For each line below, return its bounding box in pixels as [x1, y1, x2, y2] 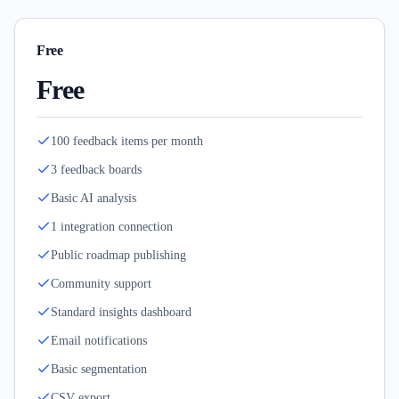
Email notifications [51, 334, 147, 347]
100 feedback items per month [51, 134, 203, 148]
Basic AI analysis [51, 191, 136, 205]
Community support [51, 277, 151, 290]
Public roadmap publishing [51, 248, 186, 262]
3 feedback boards [51, 163, 142, 176]
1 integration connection [51, 220, 173, 233]
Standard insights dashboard [51, 305, 191, 319]
